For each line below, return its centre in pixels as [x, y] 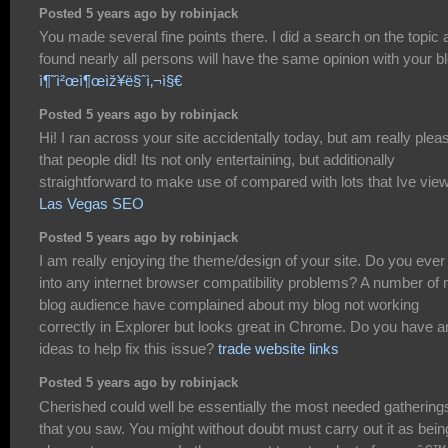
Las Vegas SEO [91, 204]
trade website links [278, 349]
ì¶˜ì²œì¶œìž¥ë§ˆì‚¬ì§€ [110, 81]
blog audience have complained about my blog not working [229, 305]
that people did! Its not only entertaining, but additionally [217, 160]
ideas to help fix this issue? [128, 349]
